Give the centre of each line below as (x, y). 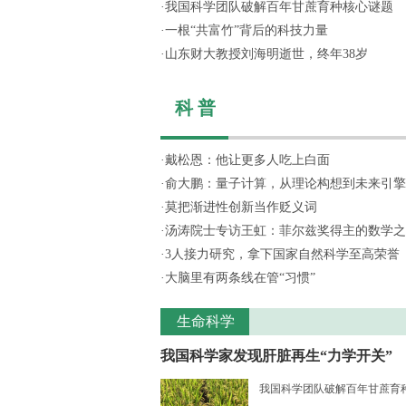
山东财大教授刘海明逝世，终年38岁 (266, 54)
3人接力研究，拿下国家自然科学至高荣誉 (282, 254)
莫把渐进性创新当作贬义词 (241, 207)
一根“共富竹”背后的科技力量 (246, 30)
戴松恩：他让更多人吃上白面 (247, 160)
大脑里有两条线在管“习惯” (240, 278)
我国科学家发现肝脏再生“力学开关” (276, 356)
